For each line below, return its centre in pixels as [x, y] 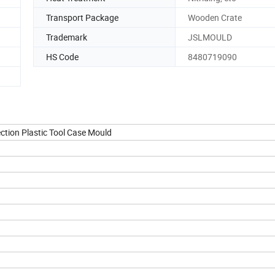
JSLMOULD [210, 37]
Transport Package [82, 17]
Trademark [67, 37]
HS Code [62, 56]
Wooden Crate [215, 17]
